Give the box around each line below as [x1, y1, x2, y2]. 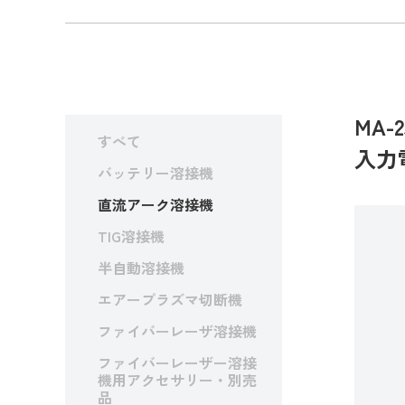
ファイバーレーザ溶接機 [98, 320, 258, 343]
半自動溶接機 [98, 257, 185, 279]
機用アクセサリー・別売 [98, 369, 258, 391]
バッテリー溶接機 [98, 162, 214, 184]
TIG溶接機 [98, 225, 165, 248]
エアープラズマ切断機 [98, 288, 243, 311]
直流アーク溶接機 [98, 193, 214, 216]
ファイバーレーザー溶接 [98, 352, 258, 374]
